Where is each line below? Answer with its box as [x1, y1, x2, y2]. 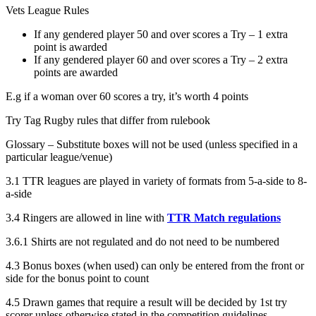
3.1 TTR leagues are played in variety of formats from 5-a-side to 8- [6, 175, 307, 188]
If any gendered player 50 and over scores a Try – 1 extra [34, 28, 288, 41]
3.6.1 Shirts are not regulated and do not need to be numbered [6, 236, 279, 248]
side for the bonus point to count [6, 272, 149, 285]
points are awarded [34, 66, 118, 79]
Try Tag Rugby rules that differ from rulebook [6, 114, 210, 127]
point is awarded [34, 41, 107, 54]
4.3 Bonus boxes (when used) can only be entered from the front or [6, 260, 304, 272]
